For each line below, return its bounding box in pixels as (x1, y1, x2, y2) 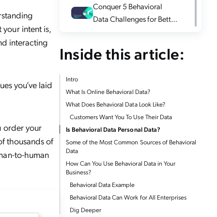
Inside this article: (59, 43, 185, 63)
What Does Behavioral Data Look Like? (65, 99, 165, 108)
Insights (93, 26, 117, 37)
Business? (65, 167, 91, 176)
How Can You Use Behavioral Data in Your (65, 158, 176, 167)
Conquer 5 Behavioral (93, 1, 162, 12)
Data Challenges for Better (93, 14, 177, 24)
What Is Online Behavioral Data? (65, 87, 150, 95)
